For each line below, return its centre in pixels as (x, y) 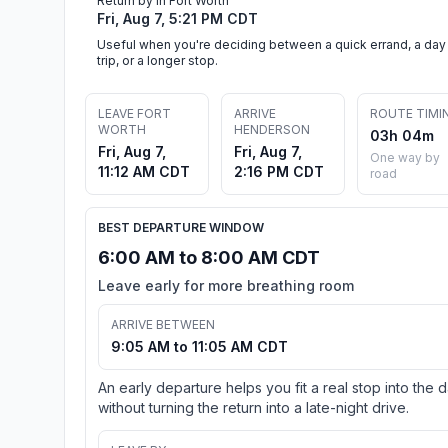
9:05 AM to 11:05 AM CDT (199, 346)
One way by (405, 157)
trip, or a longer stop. (157, 60)
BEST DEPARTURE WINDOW (181, 227)
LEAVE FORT (134, 113)
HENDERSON (272, 129)
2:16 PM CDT (279, 171)
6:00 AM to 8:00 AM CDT (209, 257)
